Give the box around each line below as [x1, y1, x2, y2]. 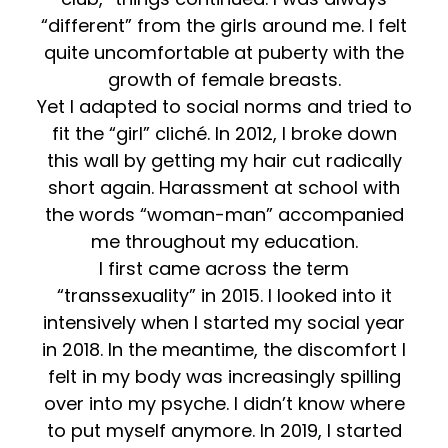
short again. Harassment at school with [48, 174, 400, 200]
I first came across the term [99, 255, 349, 281]
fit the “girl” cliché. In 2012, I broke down [51, 120, 397, 146]
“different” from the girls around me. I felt [41, 12, 407, 38]
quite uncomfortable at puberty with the [44, 39, 404, 65]
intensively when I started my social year [43, 309, 405, 335]
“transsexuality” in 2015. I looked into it [56, 282, 392, 308]
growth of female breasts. [107, 66, 341, 92]
